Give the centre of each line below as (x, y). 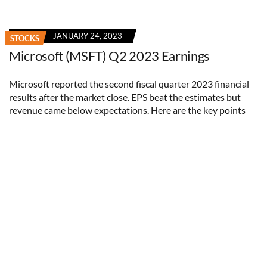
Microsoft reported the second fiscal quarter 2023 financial (129, 83)
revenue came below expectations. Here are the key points (127, 110)
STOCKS (25, 38)
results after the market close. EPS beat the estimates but (125, 97)
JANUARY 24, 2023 (88, 35)
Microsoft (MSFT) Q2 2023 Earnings (110, 55)
